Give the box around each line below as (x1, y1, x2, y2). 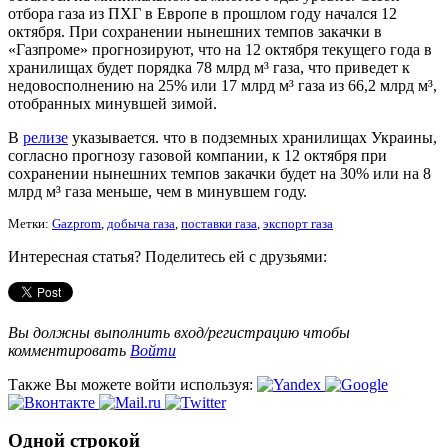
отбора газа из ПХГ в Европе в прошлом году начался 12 (8, 4, 397, 22)
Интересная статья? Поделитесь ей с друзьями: (8, 247, 327, 265)
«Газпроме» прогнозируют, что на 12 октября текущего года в (8, 40, 432, 58)
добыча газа (107, 216, 175, 231)
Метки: (8, 216, 52, 231)
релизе (23, 128, 68, 146)
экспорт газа (263, 216, 333, 231)
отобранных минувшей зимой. (8, 94, 217, 112)
